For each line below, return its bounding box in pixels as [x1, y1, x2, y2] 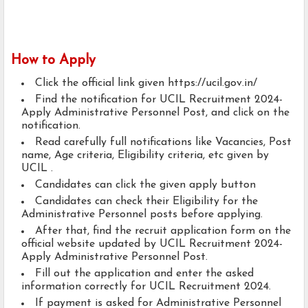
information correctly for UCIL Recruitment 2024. [21, 281, 271, 293]
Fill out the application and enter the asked [35, 268, 254, 280]
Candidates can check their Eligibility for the [35, 196, 258, 208]
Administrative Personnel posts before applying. [21, 209, 263, 221]
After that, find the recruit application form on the [35, 225, 291, 237]
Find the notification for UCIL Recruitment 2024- [35, 94, 283, 106]
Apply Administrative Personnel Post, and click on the [21, 107, 289, 119]
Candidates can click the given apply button [35, 179, 259, 191]
